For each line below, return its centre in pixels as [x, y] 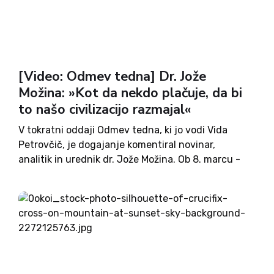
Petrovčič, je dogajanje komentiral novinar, [117, 145]
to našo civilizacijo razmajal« [105, 109]
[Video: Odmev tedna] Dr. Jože [112, 76]
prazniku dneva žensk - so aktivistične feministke [132, 174]
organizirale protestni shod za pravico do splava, [129, 189]
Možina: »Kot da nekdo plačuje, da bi [130, 93]
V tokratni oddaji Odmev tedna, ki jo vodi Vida [123, 130]
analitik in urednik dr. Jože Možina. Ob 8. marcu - [129, 159]
